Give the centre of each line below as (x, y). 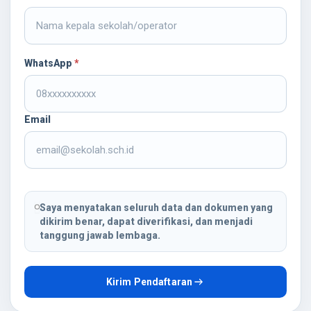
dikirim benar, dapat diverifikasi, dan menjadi (146, 221)
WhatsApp (49, 63)
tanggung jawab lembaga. (100, 235)
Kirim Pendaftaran (149, 282)
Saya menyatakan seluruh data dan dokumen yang (157, 208)
